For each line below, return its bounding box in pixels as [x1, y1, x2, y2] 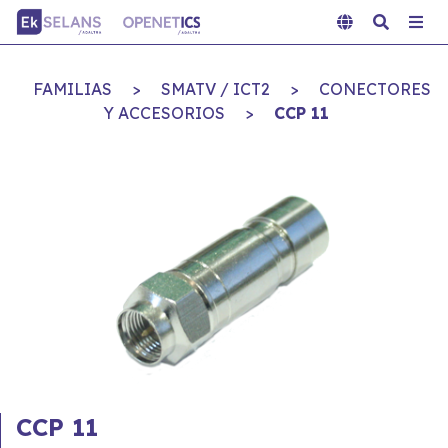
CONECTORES [319, 79, 431, 99]
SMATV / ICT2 [161, 79, 270, 99]
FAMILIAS [33, 79, 112, 99]
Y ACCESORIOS [103, 103, 225, 123]
